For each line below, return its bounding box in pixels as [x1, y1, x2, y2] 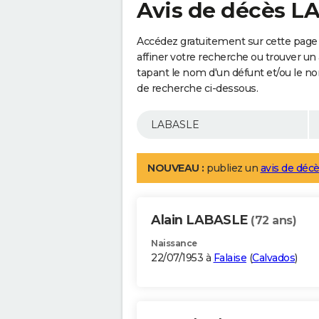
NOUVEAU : [147, 162, 204, 175]
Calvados [252, 251, 295, 265]
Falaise [213, 251, 246, 265]
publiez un [204, 162, 261, 175]
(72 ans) [251, 214, 296, 228]
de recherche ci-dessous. [137, 82, 258, 95]
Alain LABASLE [151, 212, 251, 229]
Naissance [151, 238, 197, 249]
